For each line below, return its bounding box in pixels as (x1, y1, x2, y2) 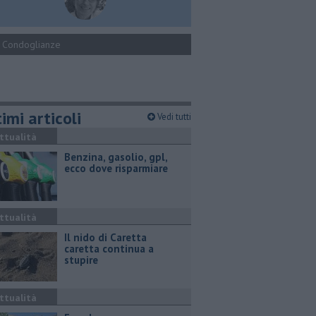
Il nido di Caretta (64, 231, 147, 244)
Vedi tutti (155, 111, 191, 123)
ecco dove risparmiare (64, 162, 168, 175)
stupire (64, 253, 98, 267)
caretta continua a (64, 242, 154, 255)
